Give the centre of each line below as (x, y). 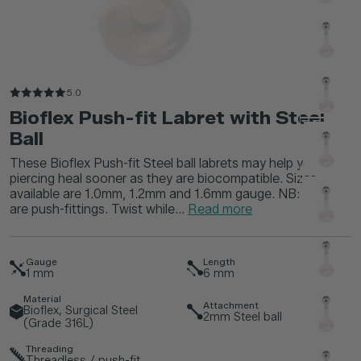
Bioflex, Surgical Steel (81, 311)
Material (43, 299)
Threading (50, 349)
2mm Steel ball (243, 317)
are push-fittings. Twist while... (99, 210)
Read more (220, 210)
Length (219, 262)
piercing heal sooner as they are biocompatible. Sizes (163, 179)
